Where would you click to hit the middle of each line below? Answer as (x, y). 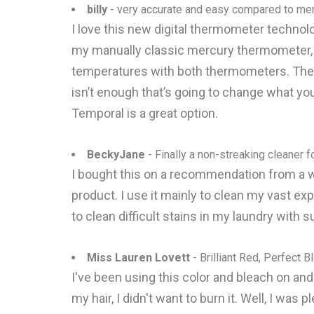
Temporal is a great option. (145, 113)
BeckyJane (116, 155)
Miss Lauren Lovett (138, 258)
